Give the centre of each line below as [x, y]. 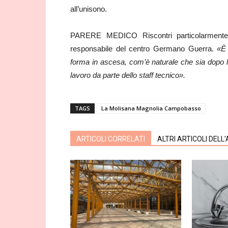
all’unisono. [89, 9]
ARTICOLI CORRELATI [111, 139]
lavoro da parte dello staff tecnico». [128, 75]
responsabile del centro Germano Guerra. [144, 49]
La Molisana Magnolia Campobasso [151, 108]
